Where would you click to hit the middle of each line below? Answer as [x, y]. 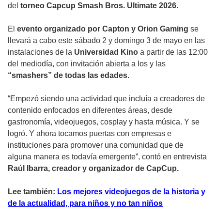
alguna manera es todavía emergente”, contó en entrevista [107, 156]
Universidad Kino [106, 52]
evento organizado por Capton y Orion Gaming [103, 29]
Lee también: [32, 191]
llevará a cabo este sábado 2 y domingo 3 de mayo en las [106, 40]
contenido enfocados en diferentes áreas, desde [90, 110]
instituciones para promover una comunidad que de [96, 145]
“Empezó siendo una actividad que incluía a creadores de [106, 98]
